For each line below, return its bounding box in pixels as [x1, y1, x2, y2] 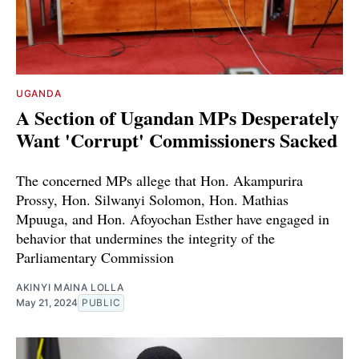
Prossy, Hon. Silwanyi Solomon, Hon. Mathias [16, 189, 288, 209]
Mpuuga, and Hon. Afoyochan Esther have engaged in [16, 208, 329, 228]
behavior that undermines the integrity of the [16, 228, 275, 248]
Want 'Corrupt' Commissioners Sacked [16, 125, 337, 154]
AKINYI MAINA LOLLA [16, 280, 124, 293]
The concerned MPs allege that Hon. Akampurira [16, 170, 303, 190]
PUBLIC [82, 296, 121, 309]
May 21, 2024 [16, 296, 78, 309]
